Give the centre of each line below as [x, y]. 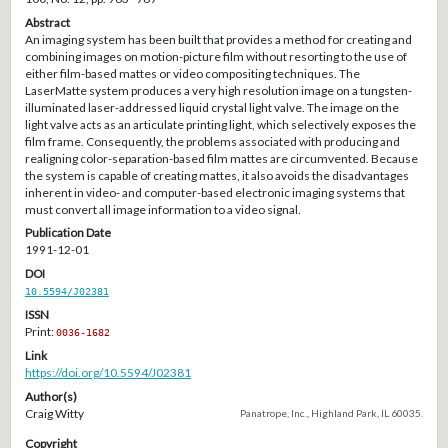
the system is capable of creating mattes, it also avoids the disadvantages [216, 175]
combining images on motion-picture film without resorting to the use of [215, 56]
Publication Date [67, 233]
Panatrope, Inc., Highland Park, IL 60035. [332, 412]
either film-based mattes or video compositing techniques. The [192, 73]
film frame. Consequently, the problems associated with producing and [212, 141]
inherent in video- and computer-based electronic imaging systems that [214, 192]
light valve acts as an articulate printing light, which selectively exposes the [220, 124]
